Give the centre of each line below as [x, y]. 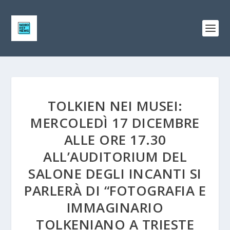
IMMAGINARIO [115, 207]
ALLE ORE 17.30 [115, 140]
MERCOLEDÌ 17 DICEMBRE [115, 123]
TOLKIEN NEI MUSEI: [115, 106]
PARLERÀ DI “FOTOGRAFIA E [115, 190]
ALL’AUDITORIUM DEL [115, 157]
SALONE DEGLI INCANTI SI [115, 174]
